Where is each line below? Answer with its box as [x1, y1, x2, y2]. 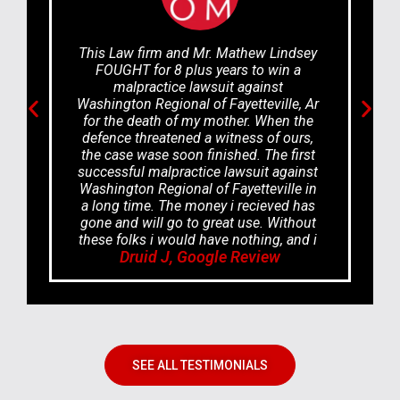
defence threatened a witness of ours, [82, 129, 313, 147]
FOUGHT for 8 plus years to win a [95, 62, 301, 79]
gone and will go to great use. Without [79, 214, 316, 232]
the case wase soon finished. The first [80, 146, 315, 164]
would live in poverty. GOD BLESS [95, 248, 301, 266]
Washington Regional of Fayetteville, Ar [77, 96, 319, 113]
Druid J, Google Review [120, 247, 280, 267]
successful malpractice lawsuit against [78, 163, 318, 181]
